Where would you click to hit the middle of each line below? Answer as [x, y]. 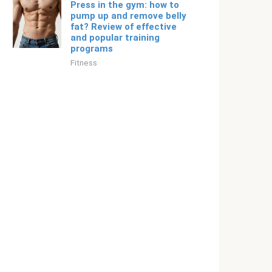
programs [92, 49]
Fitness [84, 63]
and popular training [115, 38]
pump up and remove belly [128, 16]
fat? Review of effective [124, 27]
